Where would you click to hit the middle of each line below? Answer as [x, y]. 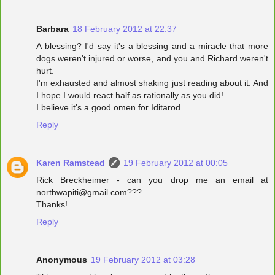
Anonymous [62, 259]
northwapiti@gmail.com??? [89, 192]
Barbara [52, 29]
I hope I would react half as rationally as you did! [130, 95]
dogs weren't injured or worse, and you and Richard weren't [152, 58]
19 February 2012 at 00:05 [176, 162]
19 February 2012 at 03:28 [143, 259]
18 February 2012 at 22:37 [125, 29]
